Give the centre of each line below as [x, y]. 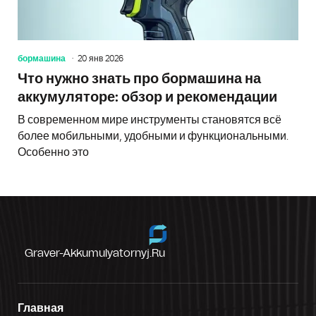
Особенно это [53, 152]
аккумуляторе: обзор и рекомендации [147, 97]
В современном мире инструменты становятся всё [150, 120]
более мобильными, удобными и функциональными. [153, 136]
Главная [41, 308]
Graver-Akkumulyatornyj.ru [95, 253]
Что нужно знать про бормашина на [139, 79]
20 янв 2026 [101, 58]
